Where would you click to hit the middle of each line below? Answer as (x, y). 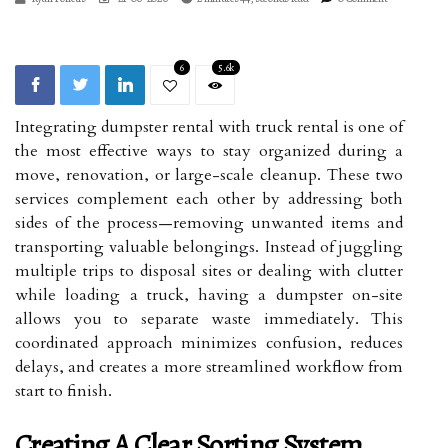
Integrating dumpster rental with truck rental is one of (209, 127)
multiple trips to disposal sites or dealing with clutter (209, 271)
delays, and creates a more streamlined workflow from (209, 367)
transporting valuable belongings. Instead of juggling (209, 247)
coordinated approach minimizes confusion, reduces (209, 343)
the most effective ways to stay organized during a (209, 151)
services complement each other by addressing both (209, 199)
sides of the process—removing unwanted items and (209, 223)
